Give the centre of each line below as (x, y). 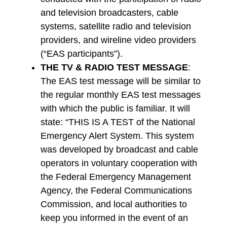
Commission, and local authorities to (114, 204)
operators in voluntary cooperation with (119, 163)
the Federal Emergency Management (116, 177)
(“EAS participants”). (82, 54)
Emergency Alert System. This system (117, 136)
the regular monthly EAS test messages (121, 95)
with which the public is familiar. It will (115, 109)
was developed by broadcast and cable (119, 150)
